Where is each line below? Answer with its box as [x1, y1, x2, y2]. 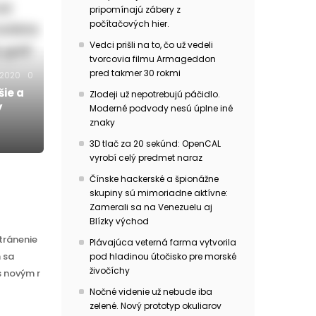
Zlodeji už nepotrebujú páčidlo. [89, 88, 220, 100]
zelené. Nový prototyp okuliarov [89, 300, 221, 312]
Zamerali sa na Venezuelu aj [89, 201, 212, 213]
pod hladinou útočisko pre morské [89, 250, 236, 262]
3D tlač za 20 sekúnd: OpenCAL [89, 138, 221, 150]
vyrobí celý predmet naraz [89, 152, 202, 164]
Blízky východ [89, 215, 149, 227]
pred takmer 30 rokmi [89, 67, 181, 79]
